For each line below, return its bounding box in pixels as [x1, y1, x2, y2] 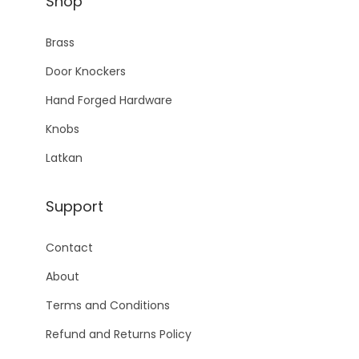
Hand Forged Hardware [46, 92, 172, 109]
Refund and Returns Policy [46, 326, 192, 343]
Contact [46, 240, 93, 256]
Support [46, 196, 103, 217]
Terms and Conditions [46, 297, 170, 314]
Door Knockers [46, 63, 126, 80]
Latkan [46, 150, 83, 167]
